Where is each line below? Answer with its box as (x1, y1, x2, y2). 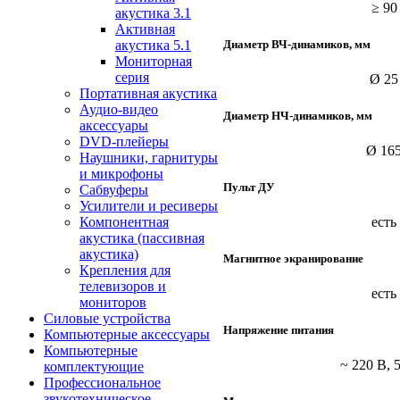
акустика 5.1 (115, 37, 191, 53)
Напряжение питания (223, 322, 334, 337)
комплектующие (44, 359, 144, 374)
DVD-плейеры (79, 134, 169, 149)
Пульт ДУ (223, 179, 275, 194)
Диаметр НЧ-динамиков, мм (223, 108, 372, 122)
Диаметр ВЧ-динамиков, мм (223, 37, 371, 51)
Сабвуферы (79, 182, 148, 197)
